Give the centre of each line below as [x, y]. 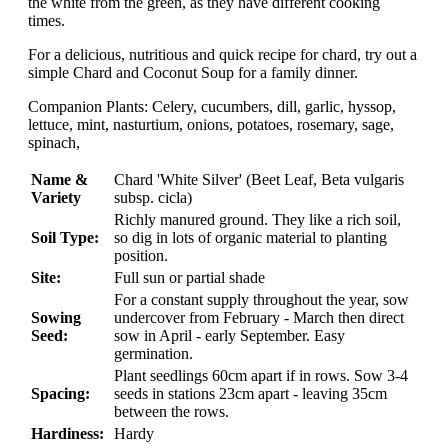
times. [46, 21]
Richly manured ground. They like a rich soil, [257, 220]
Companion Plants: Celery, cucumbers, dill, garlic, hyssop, [212, 107]
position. [141, 256]
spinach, [56, 143]
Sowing [56, 318]
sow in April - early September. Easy [229, 336]
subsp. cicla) [153, 198]
